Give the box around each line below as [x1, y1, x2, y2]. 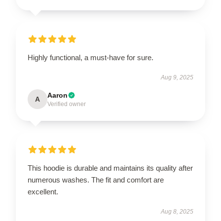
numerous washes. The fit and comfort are [28, 176, 164, 184]
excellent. [28, 187, 58, 196]
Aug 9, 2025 [161, 74, 193, 81]
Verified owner [47, 101, 86, 108]
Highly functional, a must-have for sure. [28, 53, 153, 62]
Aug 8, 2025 [161, 208, 193, 215]
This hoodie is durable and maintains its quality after [28, 164, 193, 172]
